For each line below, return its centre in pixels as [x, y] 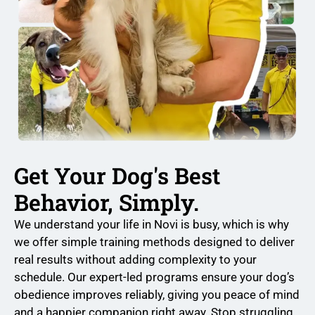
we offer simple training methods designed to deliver [154, 242]
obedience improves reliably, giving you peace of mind [157, 294]
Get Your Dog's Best [117, 175]
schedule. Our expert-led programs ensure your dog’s [154, 277]
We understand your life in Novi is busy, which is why [152, 224]
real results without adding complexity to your [135, 259]
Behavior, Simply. [107, 202]
